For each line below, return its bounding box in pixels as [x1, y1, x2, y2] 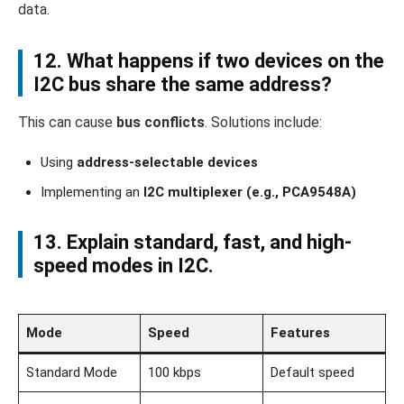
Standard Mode [25, 364, 117, 381]
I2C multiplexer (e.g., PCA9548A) [143, 184, 356, 201]
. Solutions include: [205, 114, 322, 132]
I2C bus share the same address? [33, 73, 332, 96]
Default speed [270, 364, 354, 381]
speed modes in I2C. [33, 254, 214, 278]
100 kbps [147, 364, 201, 381]
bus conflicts [116, 114, 205, 132]
